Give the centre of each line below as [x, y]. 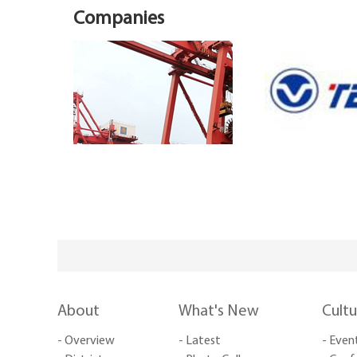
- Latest [200, 341]
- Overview [86, 341]
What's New [219, 311]
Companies [119, 19]
